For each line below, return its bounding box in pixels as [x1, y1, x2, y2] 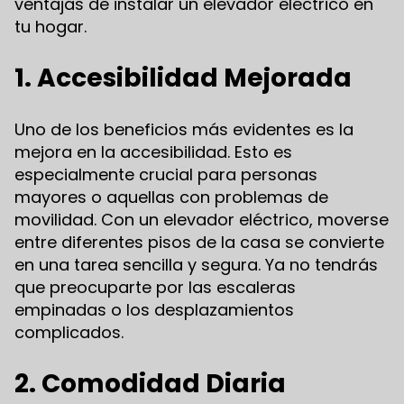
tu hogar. [14, 14, 87, 38]
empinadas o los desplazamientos [14, 298, 294, 321]
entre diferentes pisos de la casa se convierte [14, 230, 384, 253]
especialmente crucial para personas [14, 162, 317, 186]
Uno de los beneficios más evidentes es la [14, 117, 353, 141]
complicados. [14, 320, 124, 344]
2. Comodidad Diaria [14, 365, 286, 401]
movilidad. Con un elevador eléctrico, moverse [14, 207, 389, 231]
